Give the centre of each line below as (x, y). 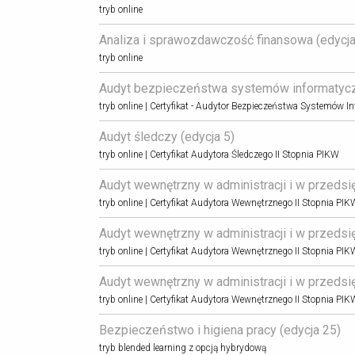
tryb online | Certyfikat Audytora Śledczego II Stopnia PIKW (219, 155)
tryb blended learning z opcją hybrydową (182, 347)
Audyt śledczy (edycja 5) (166, 137)
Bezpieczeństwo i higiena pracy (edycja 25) (219, 330)
